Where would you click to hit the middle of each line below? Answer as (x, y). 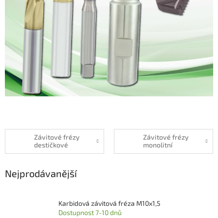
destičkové (51, 145)
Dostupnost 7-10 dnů (90, 212)
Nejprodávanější (41, 173)
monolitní (158, 145)
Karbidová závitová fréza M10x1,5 (109, 203)
